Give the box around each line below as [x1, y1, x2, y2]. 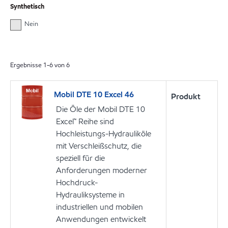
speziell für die [56, 152, 105, 163]
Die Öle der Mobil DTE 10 [56, 103, 145, 115]
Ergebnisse [10, 61, 43, 70]
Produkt [171, 91, 201, 102]
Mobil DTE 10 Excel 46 [54, 89, 134, 100]
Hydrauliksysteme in [56, 189, 125, 200]
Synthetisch [10, 2, 44, 11]
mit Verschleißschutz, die [56, 140, 141, 151]
